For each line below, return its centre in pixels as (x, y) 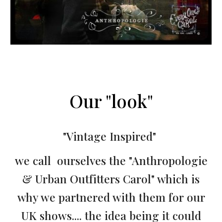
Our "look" (111, 101)
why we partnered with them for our (111, 197)
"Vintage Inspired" (111, 136)
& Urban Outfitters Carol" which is (111, 179)
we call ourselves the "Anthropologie (111, 161)
